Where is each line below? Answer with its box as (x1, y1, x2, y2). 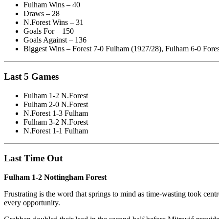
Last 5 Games (4, 71, 59, 82)
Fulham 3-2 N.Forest (23, 117, 88, 126)
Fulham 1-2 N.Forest (23, 91, 88, 100)
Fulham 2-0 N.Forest (23, 100, 88, 109)
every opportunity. (4, 198, 60, 207)
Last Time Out (4, 153, 63, 164)
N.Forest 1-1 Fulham (23, 126, 88, 135)
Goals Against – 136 (23, 36, 87, 44)
